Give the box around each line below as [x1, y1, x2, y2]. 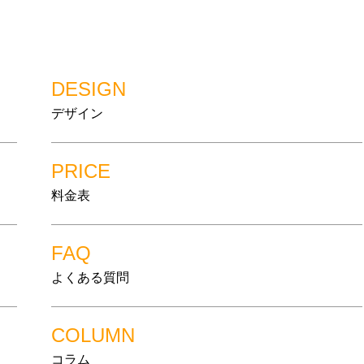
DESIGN [51, 78, 127, 100]
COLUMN [51, 324, 136, 346]
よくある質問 [51, 271, 130, 284]
